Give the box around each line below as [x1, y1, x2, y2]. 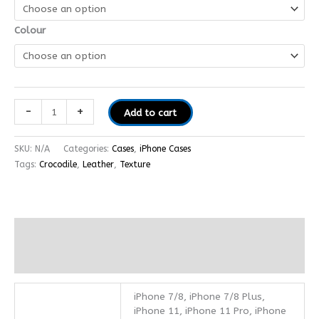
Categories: [63, 143, 112, 154]
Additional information [14, 226, 120, 239]
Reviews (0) [14, 253, 66, 266]
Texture [120, 159, 150, 169]
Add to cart [124, 106, 177, 119]
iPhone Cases [140, 143, 191, 154]
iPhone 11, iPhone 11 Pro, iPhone [134, 305, 287, 318]
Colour [14, 23, 46, 36]
